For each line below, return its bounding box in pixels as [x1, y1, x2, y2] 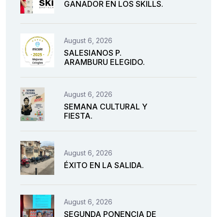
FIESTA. [64, 111, 93, 121]
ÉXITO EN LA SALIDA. [64, 160, 144, 170]
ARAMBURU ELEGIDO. [64, 57, 145, 67]
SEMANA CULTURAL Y [64, 102, 147, 112]
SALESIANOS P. [64, 48, 122, 58]
